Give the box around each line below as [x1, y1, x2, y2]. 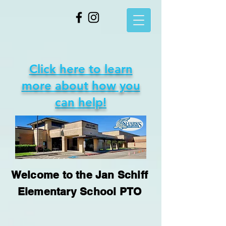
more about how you [21, 78, 140, 93]
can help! [55, 95, 106, 109]
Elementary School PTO [17, 185, 142, 198]
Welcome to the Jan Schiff [11, 168, 148, 181]
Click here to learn [29, 62, 133, 76]
